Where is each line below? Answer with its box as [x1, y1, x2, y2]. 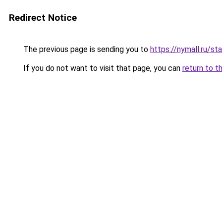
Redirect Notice [9, 12, 77, 23]
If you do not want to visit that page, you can [21, 63, 182, 73]
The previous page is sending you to [21, 45, 150, 54]
